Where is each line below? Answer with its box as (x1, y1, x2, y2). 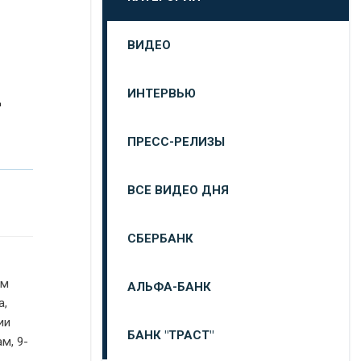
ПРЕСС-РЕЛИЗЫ (127, 135, 225, 149)
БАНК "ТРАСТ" (127, 328, 214, 342)
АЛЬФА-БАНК (127, 280, 211, 294)
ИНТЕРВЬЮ (127, 86, 196, 101)
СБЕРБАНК (127, 231, 193, 246)
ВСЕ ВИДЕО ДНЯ (127, 183, 229, 197)
